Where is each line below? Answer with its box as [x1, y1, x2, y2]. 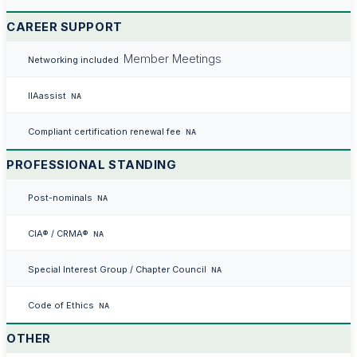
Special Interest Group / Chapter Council [27, 263, 206, 275]
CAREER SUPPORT [6, 19, 123, 34]
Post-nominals [27, 191, 92, 203]
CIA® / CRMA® [27, 227, 88, 239]
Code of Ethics [27, 299, 94, 311]
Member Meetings [124, 51, 222, 66]
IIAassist [27, 89, 66, 101]
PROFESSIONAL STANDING [6, 157, 177, 172]
